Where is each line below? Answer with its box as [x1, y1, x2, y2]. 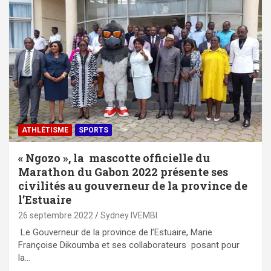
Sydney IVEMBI [100, 211, 157, 221]
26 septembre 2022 [18, 211, 93, 221]
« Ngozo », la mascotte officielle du [18, 151, 210, 166]
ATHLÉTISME [22, 126, 68, 135]
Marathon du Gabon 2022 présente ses [18, 165, 228, 180]
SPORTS [79, 126, 108, 135]
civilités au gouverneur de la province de [18, 178, 247, 194]
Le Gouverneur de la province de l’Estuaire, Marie [18, 227, 212, 238]
